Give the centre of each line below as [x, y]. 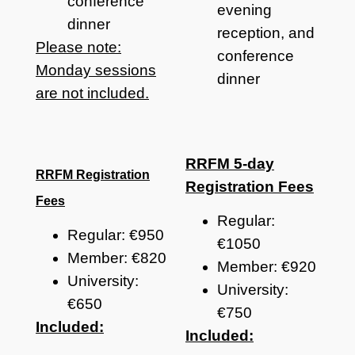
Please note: [78, 47]
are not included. [92, 93]
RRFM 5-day [230, 163]
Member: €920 [267, 267]
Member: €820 [117, 258]
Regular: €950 [116, 235]
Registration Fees [250, 186]
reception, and [266, 33]
